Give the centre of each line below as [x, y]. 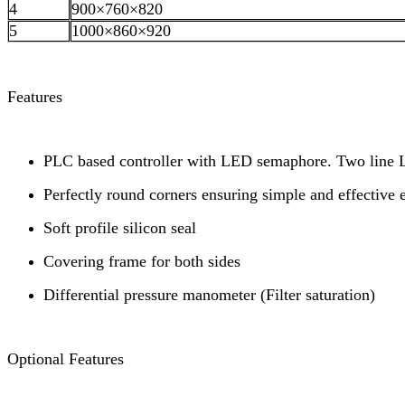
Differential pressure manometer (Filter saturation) [209, 295]
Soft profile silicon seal [120, 228]
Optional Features [66, 359]
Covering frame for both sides [142, 262]
